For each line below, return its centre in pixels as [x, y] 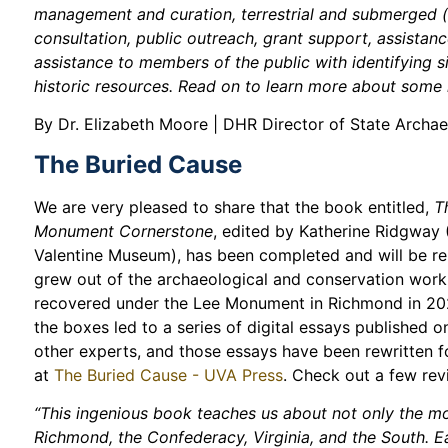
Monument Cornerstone [124, 230]
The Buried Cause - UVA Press [169, 374]
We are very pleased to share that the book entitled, [234, 206]
